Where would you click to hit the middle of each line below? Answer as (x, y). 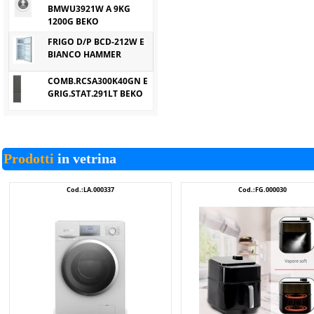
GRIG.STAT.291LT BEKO (95, 94)
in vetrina (85, 158)
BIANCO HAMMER (84, 54)
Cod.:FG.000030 (262, 190)
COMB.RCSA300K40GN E (98, 81)
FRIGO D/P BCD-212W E (96, 42)
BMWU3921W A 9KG (89, 9)
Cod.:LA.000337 (90, 190)
